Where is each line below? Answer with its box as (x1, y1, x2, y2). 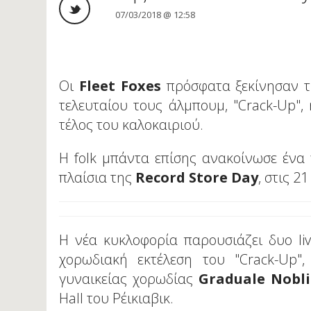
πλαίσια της (59, 168, 136, 187)
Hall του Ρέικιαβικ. (59, 289, 178, 308)
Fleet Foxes (78, 76, 167, 96)
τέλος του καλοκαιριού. (59, 115, 204, 135)
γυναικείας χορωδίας (59, 269, 199, 289)
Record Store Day (135, 168, 259, 187)
